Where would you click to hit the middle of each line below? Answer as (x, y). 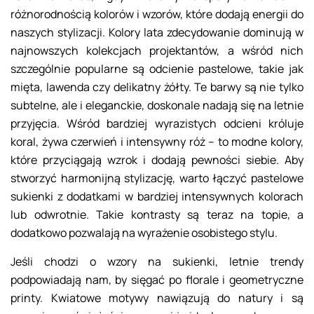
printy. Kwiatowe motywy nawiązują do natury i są (157, 298)
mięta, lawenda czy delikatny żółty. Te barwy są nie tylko (157, 87)
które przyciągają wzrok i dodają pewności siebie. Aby (157, 160)
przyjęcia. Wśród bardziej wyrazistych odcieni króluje (157, 124)
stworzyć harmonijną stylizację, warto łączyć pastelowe (157, 178)
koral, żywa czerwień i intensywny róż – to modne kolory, (157, 142)
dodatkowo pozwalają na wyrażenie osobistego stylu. (144, 233)
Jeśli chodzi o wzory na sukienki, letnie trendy (157, 262)
